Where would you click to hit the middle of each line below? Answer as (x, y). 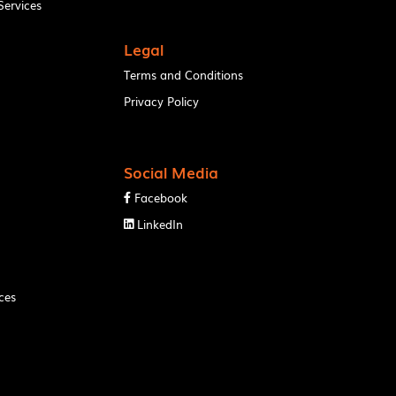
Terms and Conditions (184, 74)
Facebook (161, 197)
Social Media (171, 171)
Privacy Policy (162, 101)
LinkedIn (160, 224)
